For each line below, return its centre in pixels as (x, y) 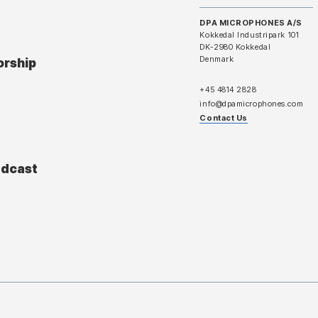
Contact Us (224, 118)
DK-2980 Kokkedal (235, 47)
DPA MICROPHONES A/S (251, 23)
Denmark (217, 59)
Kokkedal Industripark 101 (251, 35)
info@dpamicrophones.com (252, 104)
